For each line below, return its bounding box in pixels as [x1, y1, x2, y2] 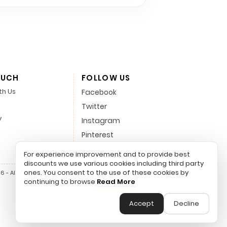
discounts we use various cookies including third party [24, 159, 204, 168]
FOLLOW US [82, 72, 131, 83]
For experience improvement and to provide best [24, 149, 190, 159]
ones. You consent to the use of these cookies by [24, 168, 188, 177]
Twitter [82, 101, 107, 111]
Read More [97, 177, 135, 186]
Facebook [82, 87, 117, 97]
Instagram [82, 115, 120, 126]
